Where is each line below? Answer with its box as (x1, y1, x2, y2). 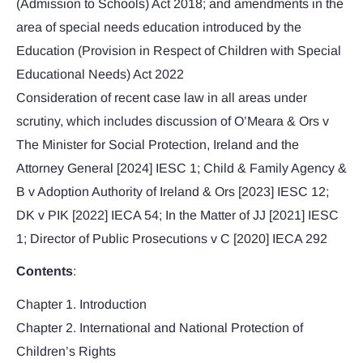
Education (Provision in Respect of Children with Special (16, 44, 341, 58)
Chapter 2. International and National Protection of (16, 320, 303, 335)
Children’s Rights (16, 344, 116, 358)
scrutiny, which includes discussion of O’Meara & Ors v (16, 114, 329, 129)
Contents (16, 264, 73, 279)
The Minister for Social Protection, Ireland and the (16, 138, 299, 152)
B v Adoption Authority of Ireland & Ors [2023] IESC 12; (16, 185, 329, 199)
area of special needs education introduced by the (16, 20, 301, 35)
